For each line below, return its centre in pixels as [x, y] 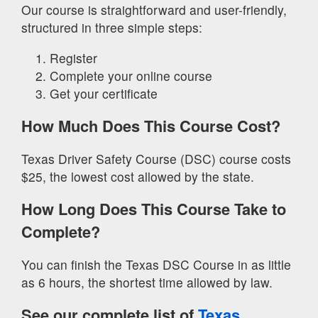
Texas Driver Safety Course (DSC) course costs [156, 158]
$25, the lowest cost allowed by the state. [138, 176]
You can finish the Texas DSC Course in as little [156, 264]
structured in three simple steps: [112, 28]
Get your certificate [104, 93]
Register [73, 57]
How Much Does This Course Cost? [151, 126]
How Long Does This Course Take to [154, 209]
